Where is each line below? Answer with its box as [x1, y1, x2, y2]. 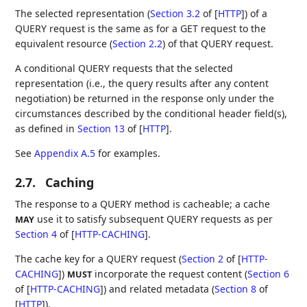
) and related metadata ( [103, 282, 215, 296]
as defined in [15, 122, 78, 136]
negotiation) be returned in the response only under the [15, 92, 275, 106]
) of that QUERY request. [162, 37, 274, 51]
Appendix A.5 [34, 147, 96, 160]
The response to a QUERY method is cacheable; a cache [15, 197, 271, 211]
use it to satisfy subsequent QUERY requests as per [34, 212, 273, 226]
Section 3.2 [150, 7, 201, 21]
